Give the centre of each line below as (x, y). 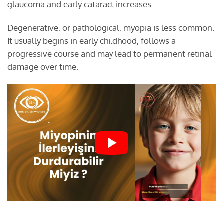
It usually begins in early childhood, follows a (92, 41)
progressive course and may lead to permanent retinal (110, 54)
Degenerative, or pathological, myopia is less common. (111, 28)
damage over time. (43, 67)
